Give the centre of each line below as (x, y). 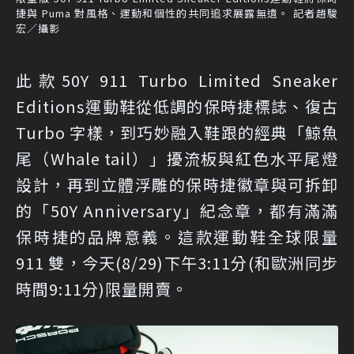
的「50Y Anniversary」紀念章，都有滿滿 (177, 211)
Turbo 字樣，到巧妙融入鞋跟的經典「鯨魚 (177, 133)
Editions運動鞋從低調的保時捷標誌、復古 (177, 107)
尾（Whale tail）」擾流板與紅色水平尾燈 (177, 159)
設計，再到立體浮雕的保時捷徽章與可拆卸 (177, 185)
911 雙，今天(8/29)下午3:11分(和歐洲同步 (177, 263)
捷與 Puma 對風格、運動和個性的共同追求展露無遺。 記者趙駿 (177, 13)
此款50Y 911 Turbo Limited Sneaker (177, 81)
